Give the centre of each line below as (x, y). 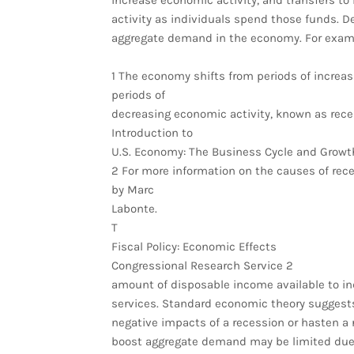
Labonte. (134, 209)
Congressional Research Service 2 (202, 265)
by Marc (132, 190)
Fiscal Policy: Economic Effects (194, 247)
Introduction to (152, 133)
